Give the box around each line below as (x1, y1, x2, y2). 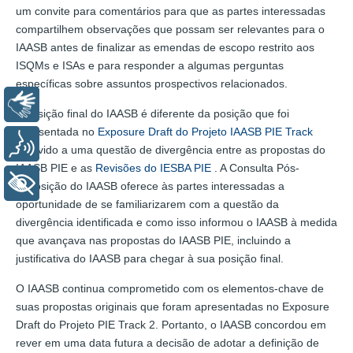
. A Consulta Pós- (211, 161, 299, 174)
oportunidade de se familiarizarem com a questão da (16, 197, 279, 210)
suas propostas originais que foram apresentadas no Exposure (16, 299, 329, 313)
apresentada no (16, 124, 98, 138)
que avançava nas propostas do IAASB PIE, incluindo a (16, 233, 291, 247)
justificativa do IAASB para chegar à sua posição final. (16, 251, 284, 265)
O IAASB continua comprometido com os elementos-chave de (16, 281, 324, 295)
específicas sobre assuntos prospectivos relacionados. (16, 76, 288, 90)
